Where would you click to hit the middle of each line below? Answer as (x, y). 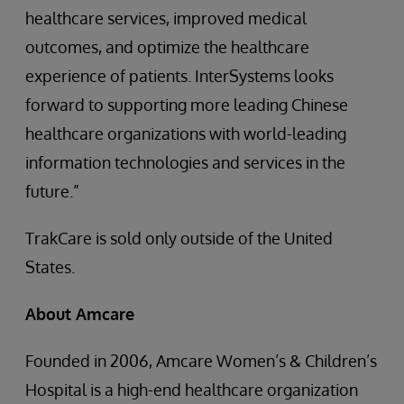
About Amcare (80, 314)
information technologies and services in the (185, 162)
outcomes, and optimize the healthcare (167, 47)
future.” (52, 191)
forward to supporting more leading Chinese (187, 105)
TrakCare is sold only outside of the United (179, 238)
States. (50, 267)
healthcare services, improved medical (166, 18)
